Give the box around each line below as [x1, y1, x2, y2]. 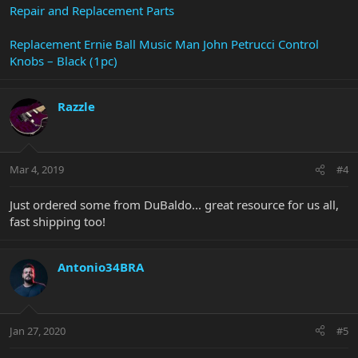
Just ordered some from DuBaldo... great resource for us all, [10, 197, 339, 213]
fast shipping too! [10, 213, 105, 230]
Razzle [58, 97, 95, 114]
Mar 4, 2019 [10, 162, 64, 177]
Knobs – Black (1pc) [10, 52, 117, 69]
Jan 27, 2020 [10, 323, 66, 338]
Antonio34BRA [58, 259, 144, 276]
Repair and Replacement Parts [10, 2, 174, 18]
